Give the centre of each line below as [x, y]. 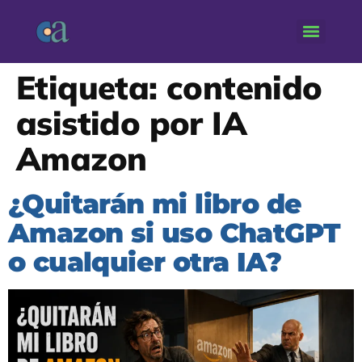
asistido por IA [131, 123]
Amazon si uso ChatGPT [175, 233]
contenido [244, 87]
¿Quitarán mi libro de [155, 204]
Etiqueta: [91, 87]
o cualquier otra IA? [145, 262]
